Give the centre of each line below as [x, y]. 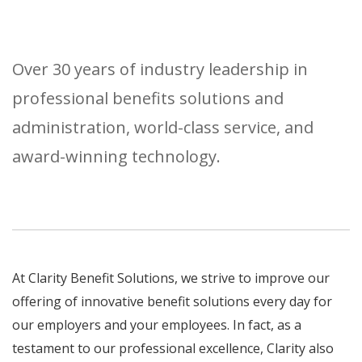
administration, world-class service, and [163, 127]
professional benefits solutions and [148, 98]
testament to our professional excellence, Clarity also [173, 348]
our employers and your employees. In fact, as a [157, 325]
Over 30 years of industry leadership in [160, 69]
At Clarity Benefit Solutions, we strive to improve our [171, 278]
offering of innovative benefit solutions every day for [172, 301]
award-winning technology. [116, 156]
